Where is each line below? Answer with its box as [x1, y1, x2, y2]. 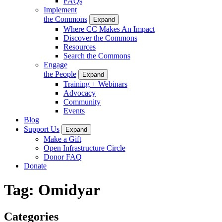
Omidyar [38, 181, 100, 199]
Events [63, 106, 85, 115]
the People [44, 69, 76, 78]
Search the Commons [63, 51, 130, 60]
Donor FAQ [44, 152, 82, 161]
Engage [44, 60, 67, 69]
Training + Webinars [63, 79, 127, 88]
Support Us [24, 124, 59, 133]
